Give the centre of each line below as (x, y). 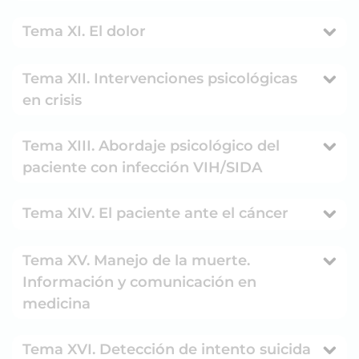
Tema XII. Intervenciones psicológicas (58, 78)
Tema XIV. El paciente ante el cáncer (155, 213)
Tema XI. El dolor (117, 31)
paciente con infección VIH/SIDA (142, 167)
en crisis (52, 100)
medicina (56, 303)
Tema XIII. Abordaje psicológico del (151, 145)
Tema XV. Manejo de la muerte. (136, 260)
